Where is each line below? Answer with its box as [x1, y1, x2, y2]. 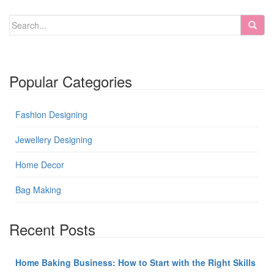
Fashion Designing [15, 108, 87, 120]
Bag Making [15, 183, 61, 196]
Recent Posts [9, 218, 95, 240]
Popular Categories [9, 70, 132, 92]
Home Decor [15, 158, 64, 171]
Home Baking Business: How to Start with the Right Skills [15, 256, 256, 268]
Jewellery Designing [15, 133, 92, 146]
